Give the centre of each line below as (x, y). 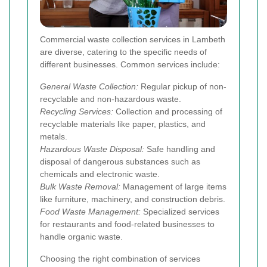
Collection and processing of (168, 112)
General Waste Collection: (89, 87)
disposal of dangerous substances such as (120, 162)
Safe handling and (180, 149)
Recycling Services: (77, 112)
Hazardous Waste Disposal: (92, 149)
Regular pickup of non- (182, 87)
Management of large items (173, 187)
